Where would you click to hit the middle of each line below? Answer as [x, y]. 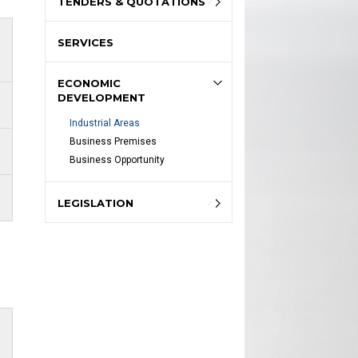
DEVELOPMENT [101, 97]
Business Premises [113, 141]
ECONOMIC [89, 83]
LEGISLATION [95, 203]
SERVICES [86, 42]
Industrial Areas [105, 123]
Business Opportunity [117, 160]
